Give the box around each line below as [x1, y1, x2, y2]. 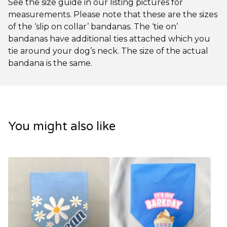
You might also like [8, 119, 116, 134]
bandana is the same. [8, 58, 92, 68]
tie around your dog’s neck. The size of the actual [8, 46, 208, 56]
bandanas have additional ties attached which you [8, 34, 210, 44]
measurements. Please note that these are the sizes [8, 10, 217, 20]
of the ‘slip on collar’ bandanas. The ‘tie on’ [8, 22, 178, 32]
